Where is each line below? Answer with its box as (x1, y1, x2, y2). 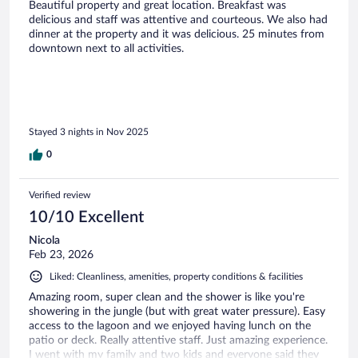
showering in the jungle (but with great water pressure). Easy (29, 305, 325, 317)
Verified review (29, 189, 90, 200)
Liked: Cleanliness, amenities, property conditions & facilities (50, 271, 303, 281)
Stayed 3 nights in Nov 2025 (29, 126, 149, 137)
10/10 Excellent (29, 209, 144, 225)
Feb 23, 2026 (29, 249, 93, 261)
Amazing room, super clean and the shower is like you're (29, 291, 304, 303)
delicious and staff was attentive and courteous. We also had (29, 14, 328, 26)
